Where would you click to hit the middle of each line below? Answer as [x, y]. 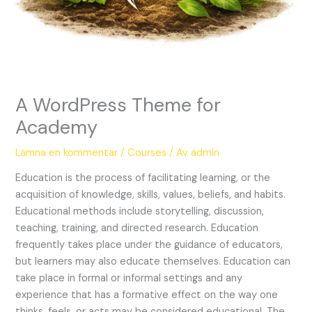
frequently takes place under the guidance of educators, [149, 245]
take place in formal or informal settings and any [129, 279]
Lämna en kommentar [67, 153]
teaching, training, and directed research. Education [137, 228]
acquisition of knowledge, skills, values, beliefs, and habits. [151, 195]
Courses [147, 153]
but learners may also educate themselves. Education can [153, 262]
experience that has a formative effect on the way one [147, 295]
